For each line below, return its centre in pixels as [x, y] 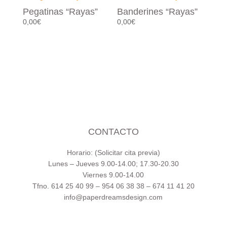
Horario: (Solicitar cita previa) [113, 153]
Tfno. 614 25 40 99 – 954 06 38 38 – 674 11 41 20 [113, 186]
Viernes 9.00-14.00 [113, 175]
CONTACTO [113, 132]
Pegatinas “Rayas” [60, 11]
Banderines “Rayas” [158, 11]
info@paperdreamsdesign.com [113, 197]
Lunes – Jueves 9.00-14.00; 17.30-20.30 [113, 164]
